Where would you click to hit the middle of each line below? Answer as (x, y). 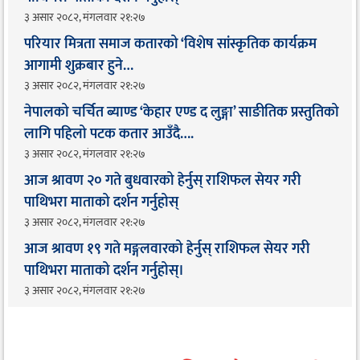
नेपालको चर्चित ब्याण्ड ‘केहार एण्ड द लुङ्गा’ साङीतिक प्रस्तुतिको (182, 113)
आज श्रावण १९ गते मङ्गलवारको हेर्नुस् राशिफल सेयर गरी (167, 250)
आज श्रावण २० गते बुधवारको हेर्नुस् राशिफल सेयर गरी (162, 181)
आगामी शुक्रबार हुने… (79, 66)
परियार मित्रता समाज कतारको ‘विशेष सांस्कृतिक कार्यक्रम (170, 45)
